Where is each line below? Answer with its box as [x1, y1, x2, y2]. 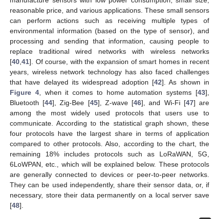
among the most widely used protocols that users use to [10, 109, 209, 117]
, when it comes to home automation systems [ [39, 88, 198, 97]
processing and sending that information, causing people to [10, 37, 209, 45]
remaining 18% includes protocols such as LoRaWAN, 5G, [10, 150, 209, 158]
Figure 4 [10, 88, 39, 97]
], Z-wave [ [97, 99, 134, 107]
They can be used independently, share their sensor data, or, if [10, 181, 209, 189]
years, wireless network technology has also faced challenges [10, 68, 209, 76]
